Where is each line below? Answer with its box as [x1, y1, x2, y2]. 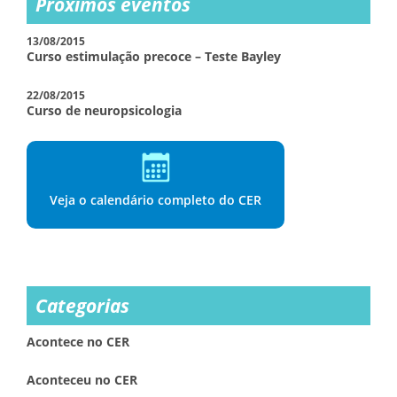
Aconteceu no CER [27, 371, 137, 388]
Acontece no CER [27, 333, 129, 350]
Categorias [35, 293, 129, 318]
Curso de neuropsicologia [27, 102, 182, 119]
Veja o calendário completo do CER [50, 191, 261, 208]
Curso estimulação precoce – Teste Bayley [27, 48, 281, 65]
